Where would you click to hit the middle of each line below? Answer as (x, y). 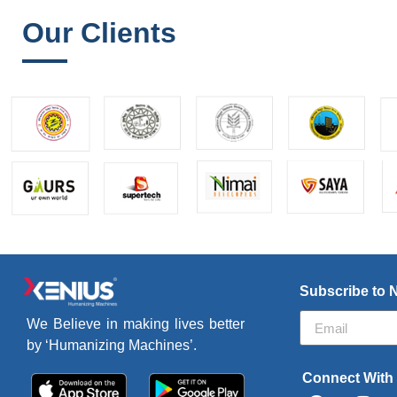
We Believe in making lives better (136, 324)
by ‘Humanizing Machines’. (112, 346)
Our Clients (99, 33)
